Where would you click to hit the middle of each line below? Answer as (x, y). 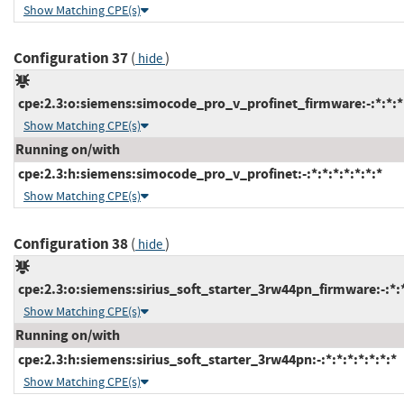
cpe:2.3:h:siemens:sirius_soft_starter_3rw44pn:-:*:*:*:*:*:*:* (206, 359)
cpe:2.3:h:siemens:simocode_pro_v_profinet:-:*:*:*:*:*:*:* (199, 173)
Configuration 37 (71, 58)
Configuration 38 (71, 243)
